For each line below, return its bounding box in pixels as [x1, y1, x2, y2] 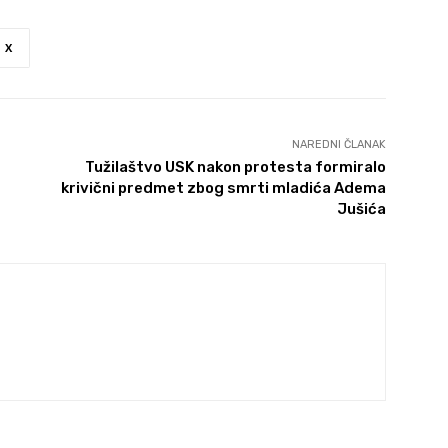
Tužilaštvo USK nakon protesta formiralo [84, 158, 386, 177]
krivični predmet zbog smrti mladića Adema [60, 179, 386, 198]
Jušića [336, 200, 386, 219]
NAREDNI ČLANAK [291, 138, 386, 152]
